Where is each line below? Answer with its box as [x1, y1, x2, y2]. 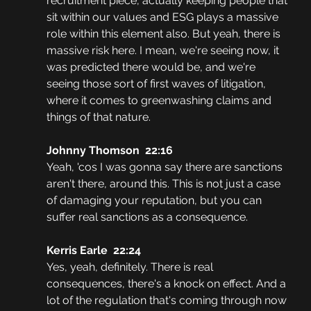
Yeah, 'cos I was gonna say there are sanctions [46, 160, 285, 174]
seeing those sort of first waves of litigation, [46, 77, 269, 91]
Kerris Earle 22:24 [46, 244, 141, 258]
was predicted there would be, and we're [46, 60, 258, 74]
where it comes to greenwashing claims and [46, 94, 274, 108]
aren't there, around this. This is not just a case [46, 177, 283, 191]
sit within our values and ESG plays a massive [46, 10, 281, 24]
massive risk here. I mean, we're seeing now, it [46, 44, 282, 58]
